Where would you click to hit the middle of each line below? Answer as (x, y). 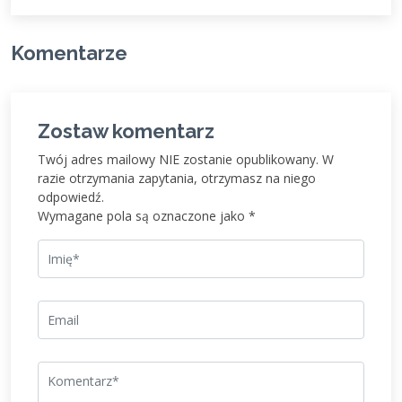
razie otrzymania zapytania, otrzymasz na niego (177, 178)
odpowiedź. (71, 197)
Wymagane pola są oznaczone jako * (147, 216)
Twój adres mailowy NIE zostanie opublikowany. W (186, 159)
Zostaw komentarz (126, 131)
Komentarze (69, 53)
